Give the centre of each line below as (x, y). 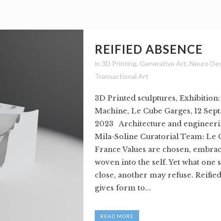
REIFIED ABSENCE (149, 49)
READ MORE (117, 216)
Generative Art (163, 63)
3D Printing (119, 63)
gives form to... (123, 188)
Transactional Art (122, 76)
